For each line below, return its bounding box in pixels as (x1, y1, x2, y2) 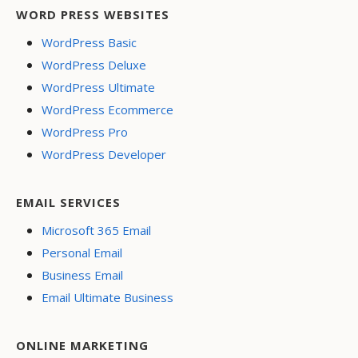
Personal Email (42, 244, 122, 261)
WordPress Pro (42, 123, 128, 140)
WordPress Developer (42, 145, 166, 162)
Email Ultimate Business (42, 288, 173, 305)
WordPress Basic (42, 34, 137, 50)
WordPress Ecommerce (42, 101, 173, 117)
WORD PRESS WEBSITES (16, 6, 169, 22)
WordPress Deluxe (42, 56, 146, 73)
